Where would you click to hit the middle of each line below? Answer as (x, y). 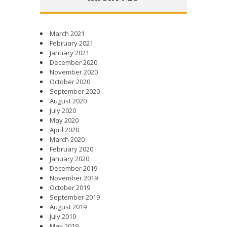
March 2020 (67, 139)
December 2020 (73, 62)
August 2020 (68, 101)
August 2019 (68, 206)
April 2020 (64, 129)
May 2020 (64, 120)
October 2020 (70, 81)
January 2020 (69, 158)
